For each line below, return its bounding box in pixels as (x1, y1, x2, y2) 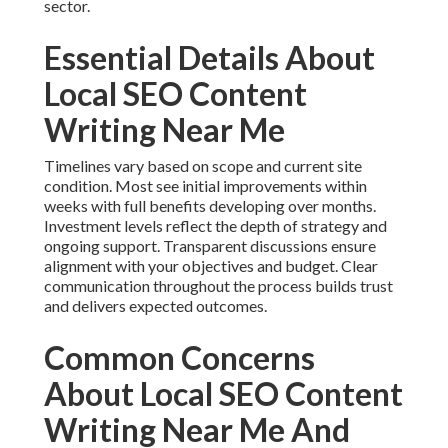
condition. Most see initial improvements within (44, 176, 367, 196)
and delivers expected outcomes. (44, 296, 267, 316)
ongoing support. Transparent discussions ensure (44, 236, 376, 256)
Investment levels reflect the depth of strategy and (44, 216, 387, 236)
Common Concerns (44, 338, 315, 378)
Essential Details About (44, 38, 375, 78)
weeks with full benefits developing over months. (44, 196, 376, 216)
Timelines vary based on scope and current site (44, 156, 362, 176)
